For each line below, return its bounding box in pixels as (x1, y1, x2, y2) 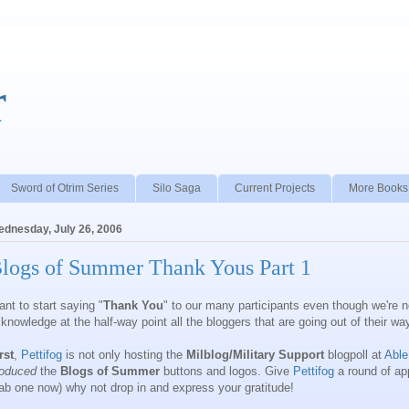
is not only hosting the (62, 348, 186, 362)
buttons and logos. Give (160, 364, 293, 379)
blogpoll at (324, 348, 384, 362)
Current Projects (235, 181, 315, 194)
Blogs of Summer (60, 364, 160, 379)
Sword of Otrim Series (11, 181, 119, 194)
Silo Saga (152, 181, 201, 194)
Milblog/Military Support (186, 348, 324, 362)
